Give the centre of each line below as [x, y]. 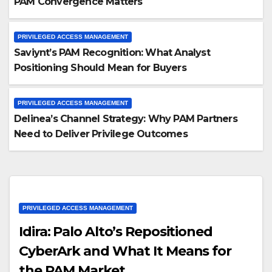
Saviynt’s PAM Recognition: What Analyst [112, 53]
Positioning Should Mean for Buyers [100, 68]
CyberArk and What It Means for [125, 251]
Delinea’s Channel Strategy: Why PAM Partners [126, 119]
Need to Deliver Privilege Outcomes [101, 134]
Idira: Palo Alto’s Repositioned [116, 232]
